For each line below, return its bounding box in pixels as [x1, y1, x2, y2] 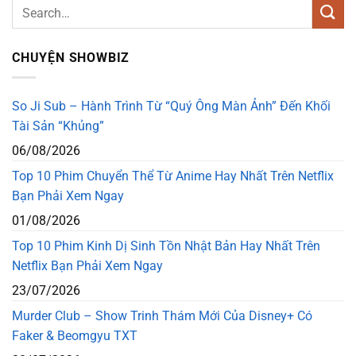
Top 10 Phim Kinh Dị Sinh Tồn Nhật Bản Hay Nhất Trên [12, 238, 320, 253]
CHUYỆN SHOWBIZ [12, 50, 130, 66]
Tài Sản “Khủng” [12, 118, 104, 133]
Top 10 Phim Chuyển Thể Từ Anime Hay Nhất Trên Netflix [12, 168, 334, 184]
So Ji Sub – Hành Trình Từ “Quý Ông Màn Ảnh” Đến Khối [12, 98, 331, 114]
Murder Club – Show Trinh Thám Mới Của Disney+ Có [12, 308, 312, 323]
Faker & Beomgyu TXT [12, 327, 137, 343]
